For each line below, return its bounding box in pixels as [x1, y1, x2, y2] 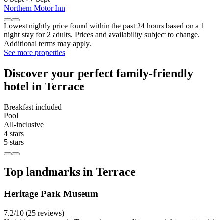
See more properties [4, 48, 65, 56]
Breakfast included [4, 103, 62, 111]
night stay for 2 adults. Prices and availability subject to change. [4, 30, 200, 39]
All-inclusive [4, 120, 44, 129]
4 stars [4, 129, 24, 138]
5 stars [4, 138, 24, 147]
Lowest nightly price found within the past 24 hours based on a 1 [4, 21, 205, 30]
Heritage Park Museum [4, 189, 98, 199]
